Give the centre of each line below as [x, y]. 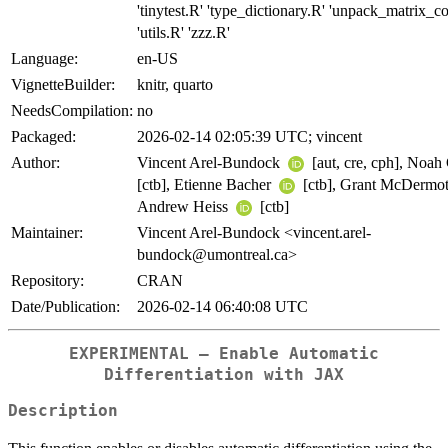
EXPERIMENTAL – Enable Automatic [224, 353]
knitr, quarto [175, 84]
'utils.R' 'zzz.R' [183, 32]
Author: [35, 162]
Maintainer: [47, 232]
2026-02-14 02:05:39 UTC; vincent [249, 136]
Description [63, 411]
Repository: [47, 280]
